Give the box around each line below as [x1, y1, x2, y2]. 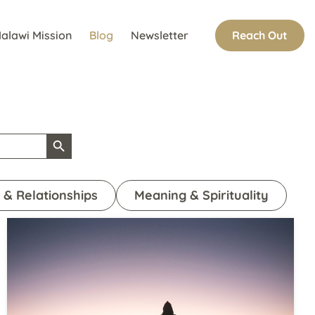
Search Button [46, 122, 101, 143]
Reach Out [232, 27, 288, 42]
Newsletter [131, 28, 188, 42]
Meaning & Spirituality [134, 187, 269, 203]
